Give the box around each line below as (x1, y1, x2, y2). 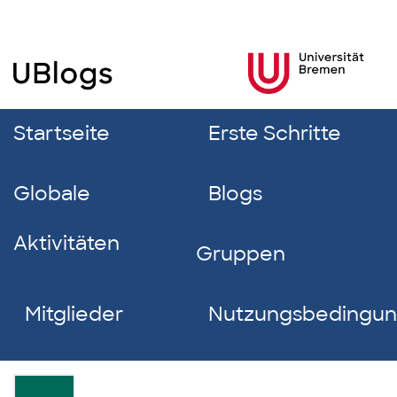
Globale (13, 181, 90, 206)
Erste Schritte (207, 121, 341, 146)
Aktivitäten (13, 230, 120, 256)
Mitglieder (25, 301, 124, 327)
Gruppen (196, 241, 286, 267)
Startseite (13, 121, 110, 146)
